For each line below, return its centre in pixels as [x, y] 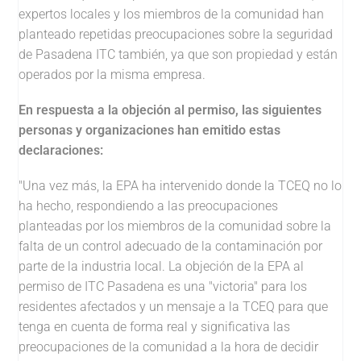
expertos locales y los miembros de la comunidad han [172, 14]
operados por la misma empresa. [112, 74]
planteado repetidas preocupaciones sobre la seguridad [176, 34]
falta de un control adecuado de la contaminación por [171, 246]
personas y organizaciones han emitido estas [150, 130]
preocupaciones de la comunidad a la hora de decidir [169, 346]
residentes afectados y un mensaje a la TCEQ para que [174, 306]
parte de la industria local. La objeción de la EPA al [162, 266]
